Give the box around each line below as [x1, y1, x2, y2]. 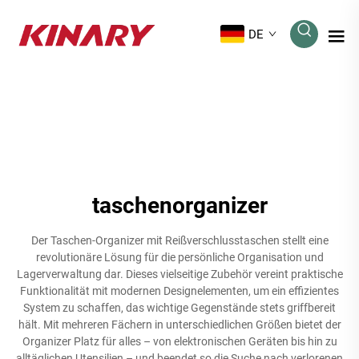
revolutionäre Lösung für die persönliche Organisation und [35, 250, 324, 264]
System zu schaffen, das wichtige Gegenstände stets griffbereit [23, 301, 336, 314]
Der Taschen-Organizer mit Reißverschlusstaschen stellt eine [30, 233, 329, 247]
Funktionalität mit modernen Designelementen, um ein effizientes [20, 284, 339, 297]
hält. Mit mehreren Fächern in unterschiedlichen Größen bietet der [18, 317, 341, 331]
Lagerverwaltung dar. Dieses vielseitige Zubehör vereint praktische [16, 267, 343, 280]
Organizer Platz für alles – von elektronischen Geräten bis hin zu [22, 334, 337, 348]
